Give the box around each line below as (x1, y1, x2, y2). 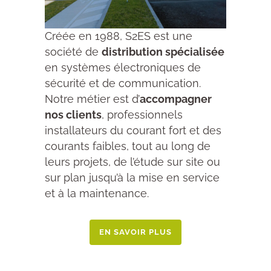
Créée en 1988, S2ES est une (45, 30, 192, 42)
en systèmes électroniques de (45, 61, 201, 74)
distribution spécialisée (102, 45, 224, 58)
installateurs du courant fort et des (45, 124, 221, 137)
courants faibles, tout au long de (45, 140, 211, 152)
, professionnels (102, 108, 183, 121)
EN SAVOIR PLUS (99, 227, 172, 237)
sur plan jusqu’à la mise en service (45, 171, 220, 184)
